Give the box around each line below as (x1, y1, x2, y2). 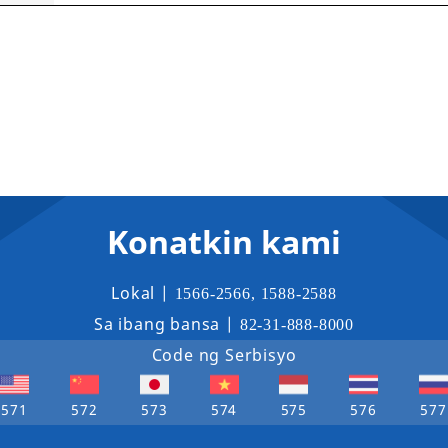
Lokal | (111, 282, 175, 304)
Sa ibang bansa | (94, 313, 240, 335)
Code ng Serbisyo (151, 344, 297, 366)
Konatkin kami (107, 220, 341, 263)
